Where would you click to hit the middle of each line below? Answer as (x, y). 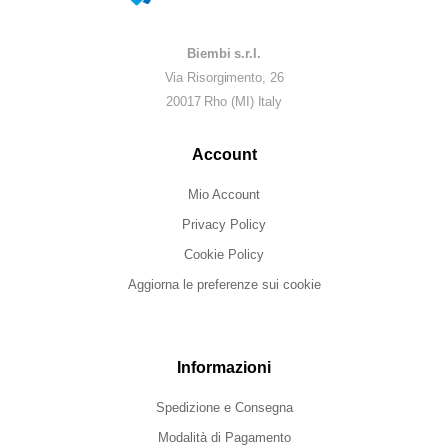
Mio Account (224, 195)
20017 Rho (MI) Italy (224, 102)
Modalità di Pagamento (224, 438)
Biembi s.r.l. (224, 54)
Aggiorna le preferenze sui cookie (224, 285)
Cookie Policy (224, 255)
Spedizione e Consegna (224, 408)
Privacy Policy (224, 225)
